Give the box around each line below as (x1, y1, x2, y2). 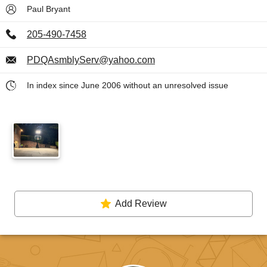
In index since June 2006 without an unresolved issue (27, 80, 228, 90)
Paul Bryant (27, 4, 70, 14)
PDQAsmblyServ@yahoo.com (27, 55, 155, 65)
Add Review (114, 198, 167, 209)
